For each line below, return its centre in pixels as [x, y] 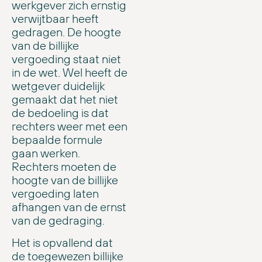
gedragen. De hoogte [66, 32]
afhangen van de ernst [69, 207]
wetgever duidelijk [58, 86]
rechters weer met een [70, 126]
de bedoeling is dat [60, 113]
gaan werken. [46, 153]
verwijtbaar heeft [55, 19]
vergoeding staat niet [66, 59]
